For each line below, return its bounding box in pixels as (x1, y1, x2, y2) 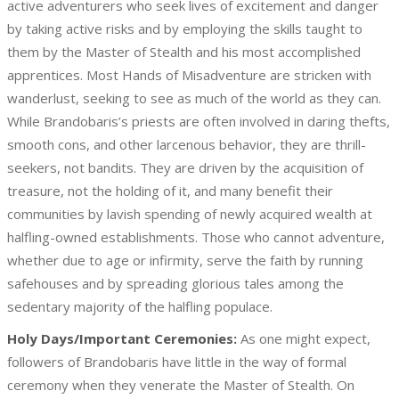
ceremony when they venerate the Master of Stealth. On (7, 376, 354, 394)
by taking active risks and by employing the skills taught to (7, 20, 362, 37)
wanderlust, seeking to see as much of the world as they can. (7, 89, 381, 107)
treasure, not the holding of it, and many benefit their (7, 182, 333, 199)
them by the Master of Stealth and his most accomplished (7, 43, 361, 61)
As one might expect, (237, 330, 370, 347)
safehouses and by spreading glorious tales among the (7, 274, 344, 292)
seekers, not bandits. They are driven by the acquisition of (7, 159, 363, 176)
